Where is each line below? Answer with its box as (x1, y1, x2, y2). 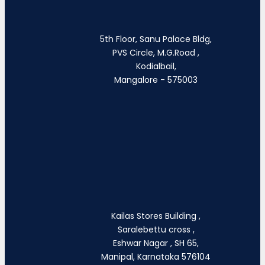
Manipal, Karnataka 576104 (101, 250, 211, 263)
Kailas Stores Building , (111, 209, 201, 222)
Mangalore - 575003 (114, 74, 198, 86)
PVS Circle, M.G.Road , (112, 47, 200, 59)
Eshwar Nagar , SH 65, (113, 237, 199, 249)
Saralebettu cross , (117, 223, 195, 235)
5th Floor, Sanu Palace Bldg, (100, 33, 212, 46)
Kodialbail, (135, 60, 176, 73)
